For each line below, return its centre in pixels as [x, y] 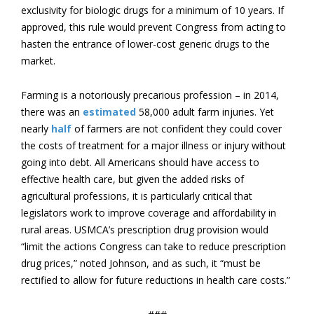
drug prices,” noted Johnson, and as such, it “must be [141, 263]
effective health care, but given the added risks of [132, 179]
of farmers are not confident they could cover [177, 129]
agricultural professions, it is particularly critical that [137, 196]
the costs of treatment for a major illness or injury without [153, 145]
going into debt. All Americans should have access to [140, 162]
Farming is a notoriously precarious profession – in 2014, [150, 95]
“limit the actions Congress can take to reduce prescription [153, 246]
